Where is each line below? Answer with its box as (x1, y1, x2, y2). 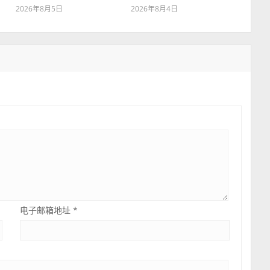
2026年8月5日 (15, 4, 63, 14)
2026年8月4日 (131, 4, 178, 14)
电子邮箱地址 (19, 204, 73, 216)
